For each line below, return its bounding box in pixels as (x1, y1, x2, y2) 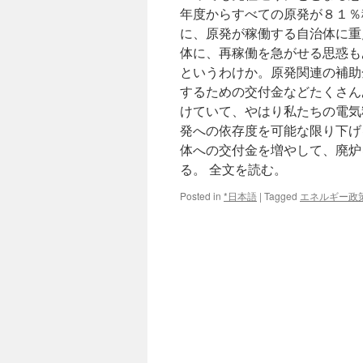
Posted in (180, 189, 221, 203)
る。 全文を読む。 (180, 160, 287, 177)
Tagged (264, 189, 297, 203)
